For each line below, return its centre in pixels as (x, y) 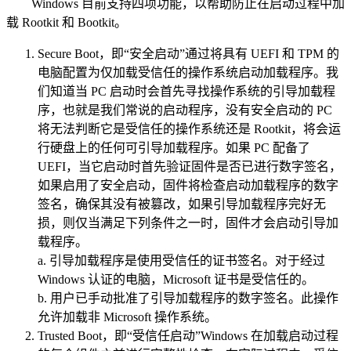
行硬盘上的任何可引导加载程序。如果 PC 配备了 (174, 148)
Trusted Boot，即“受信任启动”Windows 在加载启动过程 (188, 336)
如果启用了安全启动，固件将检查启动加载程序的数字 (188, 186)
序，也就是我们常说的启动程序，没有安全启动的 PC (185, 110)
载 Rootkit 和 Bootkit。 (67, 23)
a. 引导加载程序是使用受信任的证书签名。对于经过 (181, 261)
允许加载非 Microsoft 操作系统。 (127, 317)
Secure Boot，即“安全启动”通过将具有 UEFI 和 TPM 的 (188, 54)
